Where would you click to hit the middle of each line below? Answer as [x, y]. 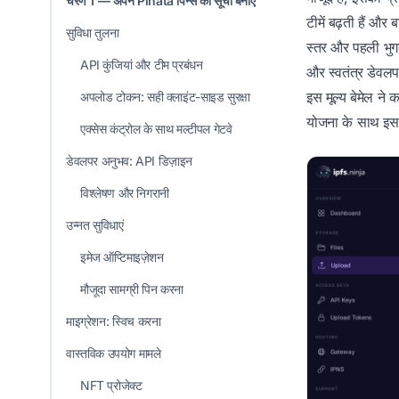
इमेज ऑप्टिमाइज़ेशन [122, 257]
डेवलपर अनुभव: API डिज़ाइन [129, 161]
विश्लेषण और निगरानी [125, 193]
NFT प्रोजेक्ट [111, 386]
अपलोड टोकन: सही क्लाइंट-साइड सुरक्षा [166, 97]
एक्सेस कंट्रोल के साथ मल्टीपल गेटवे [156, 129]
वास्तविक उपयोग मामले [114, 354]
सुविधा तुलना [93, 33]
